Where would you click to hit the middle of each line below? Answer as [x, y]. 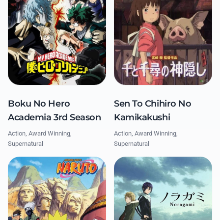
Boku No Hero [39, 103]
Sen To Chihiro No [153, 103]
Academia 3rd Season [55, 117]
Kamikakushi [142, 117]
